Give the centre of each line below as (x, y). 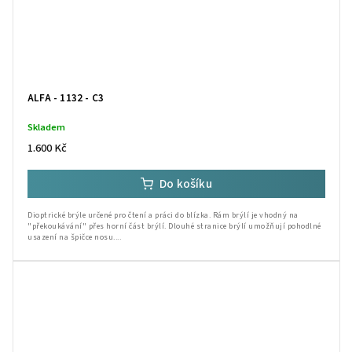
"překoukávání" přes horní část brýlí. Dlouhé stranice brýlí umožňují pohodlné (174, 226)
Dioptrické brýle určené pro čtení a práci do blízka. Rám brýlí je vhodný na (163, 215)
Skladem (46, 127)
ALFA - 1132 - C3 (66, 97)
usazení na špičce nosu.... (74, 237)
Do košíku (186, 183)
